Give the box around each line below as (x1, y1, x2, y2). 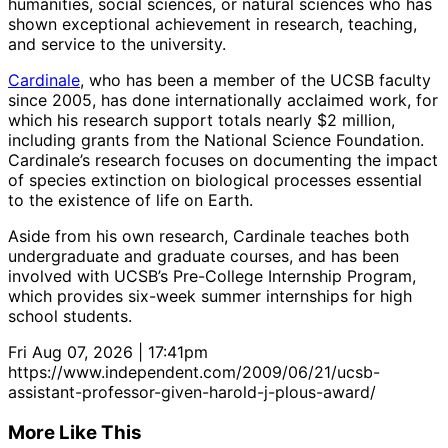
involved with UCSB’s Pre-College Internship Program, (8, 266, 416, 287)
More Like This (8, 420, 142, 444)
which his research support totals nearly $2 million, (8, 110, 395, 131)
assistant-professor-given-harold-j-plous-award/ (8, 382, 376, 403)
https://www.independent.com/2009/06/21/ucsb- (8, 362, 380, 383)
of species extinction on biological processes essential (8, 170, 422, 191)
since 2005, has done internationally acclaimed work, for (8, 90, 438, 111)
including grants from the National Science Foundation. (8, 130, 424, 151)
